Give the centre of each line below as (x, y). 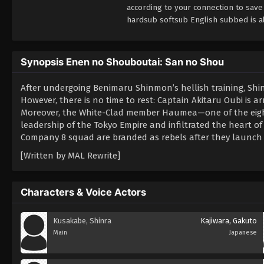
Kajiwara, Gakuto (228, 220)
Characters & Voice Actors (83, 192)
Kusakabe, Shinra (82, 220)
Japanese (243, 232)
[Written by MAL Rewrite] (70, 155)
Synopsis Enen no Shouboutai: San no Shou (122, 62)
